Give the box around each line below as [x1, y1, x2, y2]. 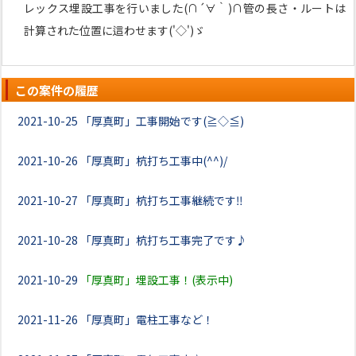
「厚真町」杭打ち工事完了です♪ [80, 232, 247, 248]
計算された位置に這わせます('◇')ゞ [24, 22, 205, 38]
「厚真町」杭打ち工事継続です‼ [80, 192, 243, 208]
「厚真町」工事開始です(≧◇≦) [80, 113, 244, 129]
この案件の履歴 [15, 82, 99, 99]
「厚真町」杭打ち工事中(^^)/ [80, 153, 227, 168]
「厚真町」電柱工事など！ [80, 311, 214, 327]
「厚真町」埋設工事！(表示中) [80, 272, 233, 288]
